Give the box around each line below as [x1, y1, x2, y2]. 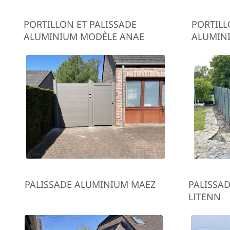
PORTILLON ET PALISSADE [24, 18, 137, 30]
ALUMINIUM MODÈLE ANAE [24, 30, 145, 43]
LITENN [188, 190, 221, 203]
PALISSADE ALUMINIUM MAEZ [25, 178, 156, 190]
